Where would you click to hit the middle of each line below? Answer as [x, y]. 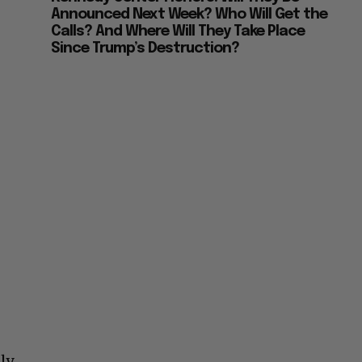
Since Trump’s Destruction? [145, 49]
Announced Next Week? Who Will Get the [189, 15]
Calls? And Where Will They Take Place [178, 32]
